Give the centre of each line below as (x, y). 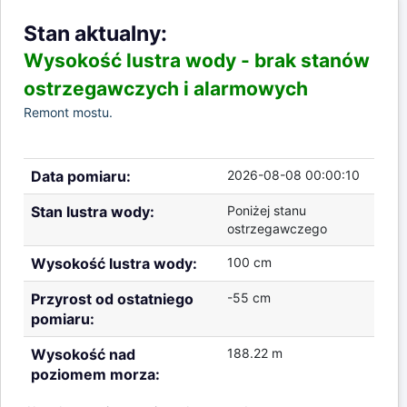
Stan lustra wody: (93, 212)
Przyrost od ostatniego (112, 299)
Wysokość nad (83, 355)
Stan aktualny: (95, 34)
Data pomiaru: (81, 177)
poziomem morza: (95, 375)
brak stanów (312, 61)
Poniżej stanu (267, 211)
